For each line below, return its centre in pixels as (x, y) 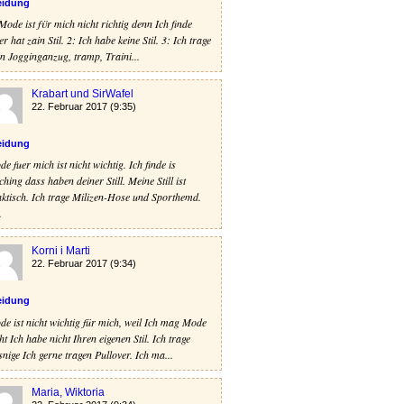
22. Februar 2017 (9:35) (84, 106)
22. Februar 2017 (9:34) (84, 264)
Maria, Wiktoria (68, 392)
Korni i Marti (61, 251)
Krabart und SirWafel (83, 93)
